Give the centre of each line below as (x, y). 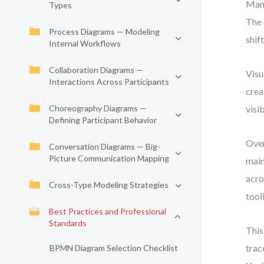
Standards (68, 223)
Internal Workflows (85, 43)
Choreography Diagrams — (98, 108)
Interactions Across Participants (109, 82)
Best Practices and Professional (108, 211)
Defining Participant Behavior (103, 120)
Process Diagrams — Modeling (104, 32)
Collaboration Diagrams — (96, 70)
